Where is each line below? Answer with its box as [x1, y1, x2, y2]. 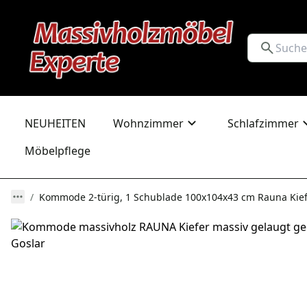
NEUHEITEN [25, 116, 86, 131]
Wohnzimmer [113, 116, 184, 131]
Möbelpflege [25, 143, 90, 158]
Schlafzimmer [228, 116, 299, 131]
